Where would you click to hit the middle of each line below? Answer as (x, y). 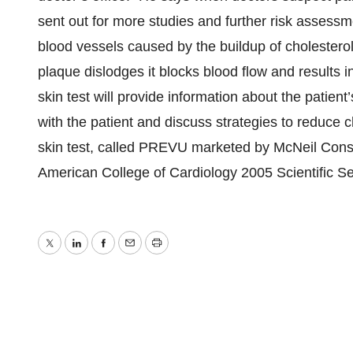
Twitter (69, 254)
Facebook (133, 254)
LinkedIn (102, 254)
